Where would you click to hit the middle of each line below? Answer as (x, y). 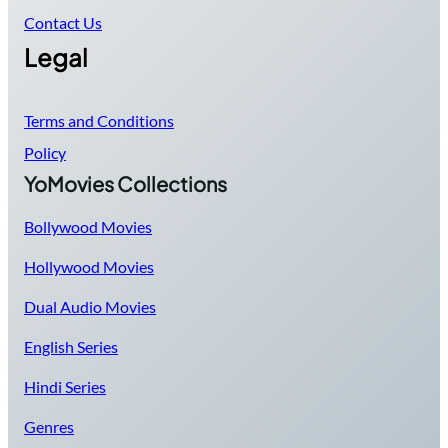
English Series (71, 347)
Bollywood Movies (88, 227)
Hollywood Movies (89, 267)
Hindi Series (65, 387)
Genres (49, 427)
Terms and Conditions (99, 121)
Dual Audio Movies (90, 307)
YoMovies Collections (125, 184)
